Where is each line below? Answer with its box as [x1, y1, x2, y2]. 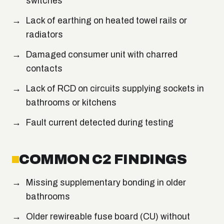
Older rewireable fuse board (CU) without [26, 212, 190, 222]
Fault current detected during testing [26, 118, 173, 128]
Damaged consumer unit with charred [26, 50, 177, 60]
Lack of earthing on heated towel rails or [26, 16, 187, 26]
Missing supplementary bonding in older [26, 178, 186, 188]
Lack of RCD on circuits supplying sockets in [26, 84, 204, 94]
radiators [26, 30, 63, 40]
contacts [26, 64, 62, 74]
